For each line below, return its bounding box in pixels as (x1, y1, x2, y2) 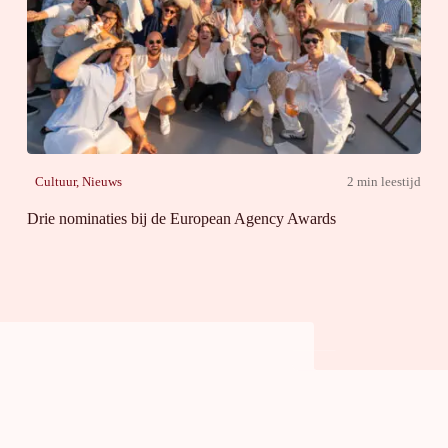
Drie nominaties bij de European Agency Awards (26, 210, 336, 228)
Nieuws (81, 174, 122, 190)
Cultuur (34, 174, 76, 190)
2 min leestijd (347, 174, 422, 190)
